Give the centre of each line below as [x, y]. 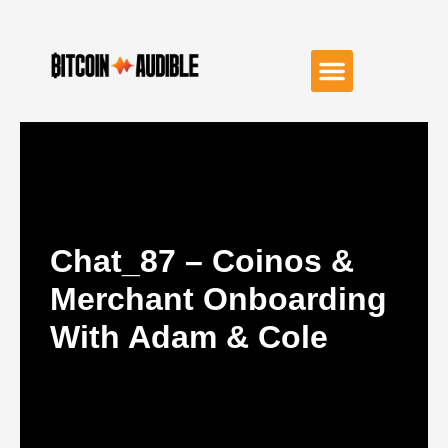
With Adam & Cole [189, 337]
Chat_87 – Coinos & [202, 261]
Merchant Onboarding [218, 299]
